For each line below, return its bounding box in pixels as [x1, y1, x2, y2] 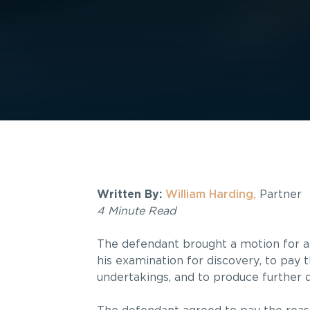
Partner [255, 188, 302, 200]
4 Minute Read [96, 205, 176, 217]
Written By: [96, 188, 162, 200]
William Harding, [165, 188, 256, 200]
